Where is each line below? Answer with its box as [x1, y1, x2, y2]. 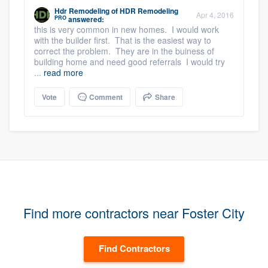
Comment [87, 92, 123, 102]
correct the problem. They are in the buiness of [34, 45, 214, 57]
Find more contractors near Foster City [23, 203, 245, 222]
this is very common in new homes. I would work [34, 23, 219, 35]
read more [44, 66, 83, 78]
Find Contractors [98, 242, 170, 255]
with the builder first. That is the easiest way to [34, 34, 211, 46]
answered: [66, 14, 104, 25]
